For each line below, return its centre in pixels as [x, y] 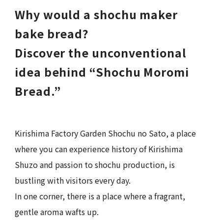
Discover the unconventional [101, 52]
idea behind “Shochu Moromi [102, 71]
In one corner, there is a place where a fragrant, [100, 196]
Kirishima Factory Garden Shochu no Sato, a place [105, 133]
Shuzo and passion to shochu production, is [95, 164]
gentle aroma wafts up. [57, 211]
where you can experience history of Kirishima [99, 149]
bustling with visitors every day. [73, 180]
